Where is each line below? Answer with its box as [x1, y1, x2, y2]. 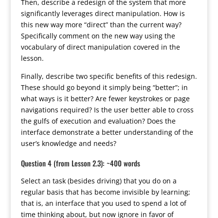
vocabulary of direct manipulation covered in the [20, 42, 180, 52]
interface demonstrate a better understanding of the [20, 127, 193, 137]
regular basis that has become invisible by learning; [20, 187, 190, 197]
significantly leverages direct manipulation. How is [20, 9, 185, 18]
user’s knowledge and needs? [20, 139, 116, 148]
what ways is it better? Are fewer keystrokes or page [20, 94, 190, 103]
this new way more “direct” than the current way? [20, 20, 182, 29]
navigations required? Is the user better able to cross [20, 105, 194, 114]
